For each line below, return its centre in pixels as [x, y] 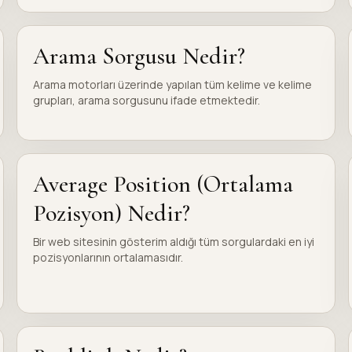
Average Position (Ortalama [163, 184]
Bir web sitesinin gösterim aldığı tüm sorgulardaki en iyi [174, 242]
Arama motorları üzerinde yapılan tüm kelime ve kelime [173, 84]
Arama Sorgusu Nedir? [139, 56]
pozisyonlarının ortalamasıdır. [108, 257]
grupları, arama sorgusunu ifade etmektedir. [147, 100]
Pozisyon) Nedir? [112, 213]
